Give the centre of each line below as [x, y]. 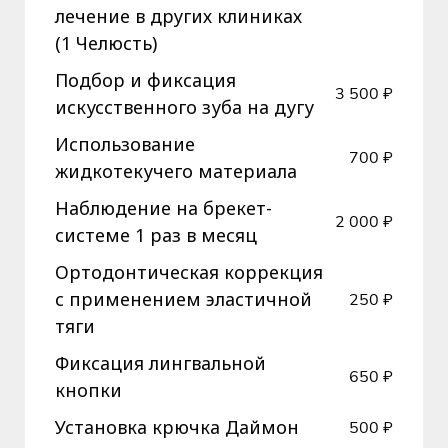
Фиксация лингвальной [160, 363]
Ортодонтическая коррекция [189, 272]
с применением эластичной [183, 299]
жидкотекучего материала [176, 171]
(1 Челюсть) [106, 43]
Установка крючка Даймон [177, 427]
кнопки [88, 390]
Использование [125, 144]
